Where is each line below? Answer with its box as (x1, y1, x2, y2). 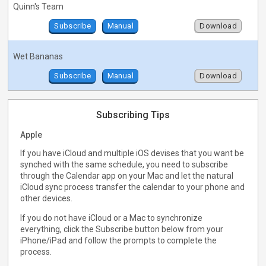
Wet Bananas (13, 52, 64, 62)
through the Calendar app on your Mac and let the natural (20, 171, 234, 181)
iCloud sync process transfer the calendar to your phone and (20, 182, 245, 192)
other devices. (20, 194, 73, 204)
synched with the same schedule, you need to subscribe (20, 160, 229, 170)
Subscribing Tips (96, 109, 170, 121)
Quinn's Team (13, 2, 64, 12)
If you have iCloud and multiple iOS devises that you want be (20, 148, 245, 159)
